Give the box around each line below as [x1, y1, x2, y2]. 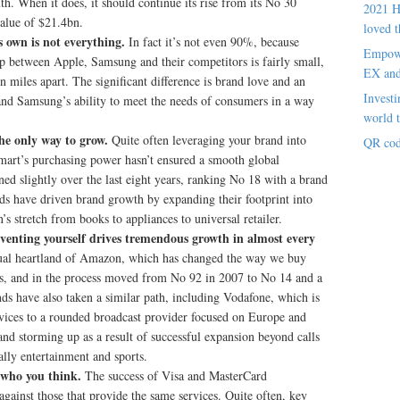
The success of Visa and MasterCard [85, 367, 267, 384]
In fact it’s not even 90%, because [129, 33, 299, 50]
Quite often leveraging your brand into [112, 131, 306, 148]
